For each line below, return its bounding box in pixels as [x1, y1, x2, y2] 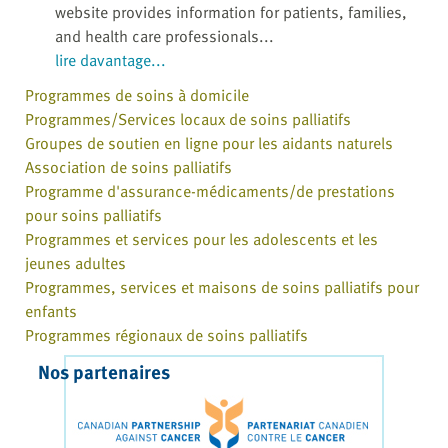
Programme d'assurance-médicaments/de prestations [25, 179, 395, 204]
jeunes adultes [25, 251, 126, 276]
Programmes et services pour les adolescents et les [25, 227, 378, 252]
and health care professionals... [55, 24, 274, 49]
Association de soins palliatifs [25, 155, 232, 180]
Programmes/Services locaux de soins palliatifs [25, 107, 351, 132]
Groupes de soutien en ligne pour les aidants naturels [25, 131, 393, 156]
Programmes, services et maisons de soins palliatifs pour [25, 275, 419, 300]
